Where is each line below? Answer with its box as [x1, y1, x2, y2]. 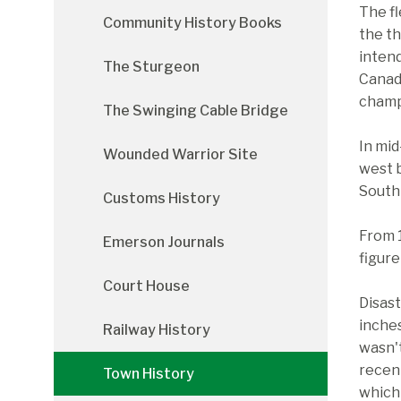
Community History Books [103, 14, 282, 31]
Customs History [103, 190, 220, 207]
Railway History [103, 321, 210, 338]
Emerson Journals [103, 234, 225, 251]
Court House [103, 277, 190, 294]
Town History [103, 365, 194, 382]
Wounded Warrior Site [103, 146, 258, 163]
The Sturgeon [103, 58, 200, 75]
